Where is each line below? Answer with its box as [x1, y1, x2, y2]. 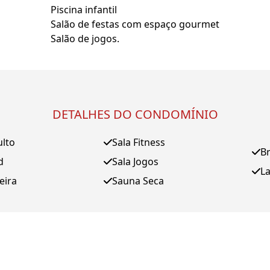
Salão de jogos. [51, 32, 119, 45]
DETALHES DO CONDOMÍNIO [52, 106, 218, 122]
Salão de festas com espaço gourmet [51, 17, 219, 31]
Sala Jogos [112, 155, 159, 168]
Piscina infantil [51, 3, 117, 16]
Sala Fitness [112, 136, 165, 149]
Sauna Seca [112, 174, 164, 187]
